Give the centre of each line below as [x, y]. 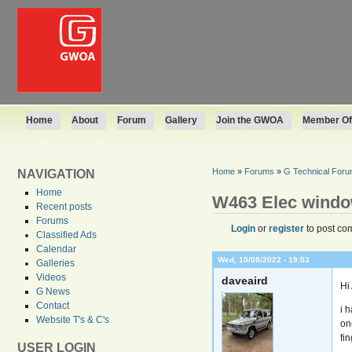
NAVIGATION [56, 174]
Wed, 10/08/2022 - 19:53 [263, 259]
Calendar [56, 249]
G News [53, 291]
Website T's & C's [73, 320]
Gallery [181, 120]
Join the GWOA [250, 120]
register [286, 228]
